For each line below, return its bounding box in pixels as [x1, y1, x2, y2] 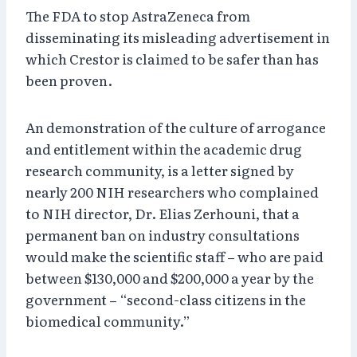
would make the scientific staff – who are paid [25, 245, 324, 266]
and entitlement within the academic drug [25, 138, 302, 159]
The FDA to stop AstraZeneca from [25, 5, 250, 25]
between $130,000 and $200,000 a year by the [25, 267, 314, 288]
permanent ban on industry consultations [25, 224, 300, 245]
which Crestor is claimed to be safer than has [25, 48, 319, 69]
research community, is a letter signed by [25, 159, 294, 180]
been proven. [25, 69, 112, 90]
